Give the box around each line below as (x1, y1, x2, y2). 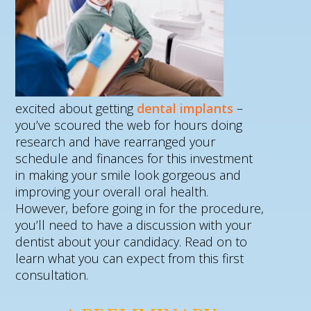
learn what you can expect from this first (15, 250, 244, 267)
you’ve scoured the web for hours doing (15, 117, 243, 133)
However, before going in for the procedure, (15, 200, 264, 217)
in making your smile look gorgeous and (15, 167, 242, 183)
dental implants (137, 100, 234, 117)
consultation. (15, 267, 89, 283)
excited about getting (15, 100, 137, 117)
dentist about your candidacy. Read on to (15, 233, 248, 250)
